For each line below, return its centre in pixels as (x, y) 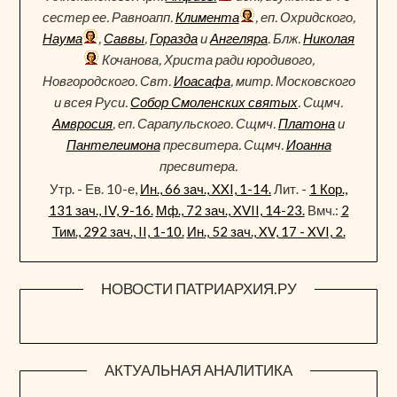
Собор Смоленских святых (214, 102)
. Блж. (285, 39)
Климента (207, 17)
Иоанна (308, 145)
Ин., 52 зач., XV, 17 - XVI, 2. (266, 232)
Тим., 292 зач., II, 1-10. (118, 232)
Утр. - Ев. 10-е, (95, 189)
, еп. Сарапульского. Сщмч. (195, 124)
